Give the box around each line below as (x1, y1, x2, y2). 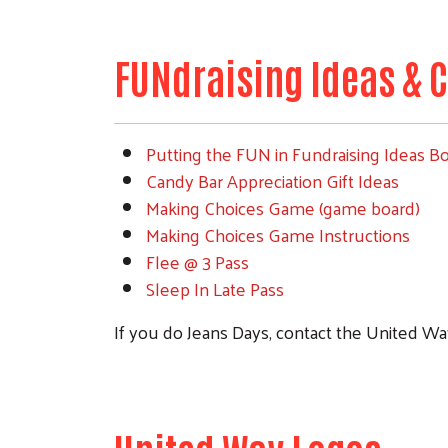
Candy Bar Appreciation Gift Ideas (146, 163, 399, 197)
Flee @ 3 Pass (146, 244, 249, 278)
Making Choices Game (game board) (146, 190, 420, 224)
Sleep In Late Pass (146, 271, 284, 305)
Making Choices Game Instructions (146, 217, 410, 251)
